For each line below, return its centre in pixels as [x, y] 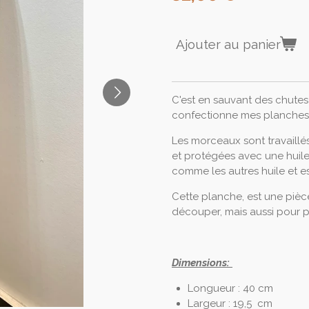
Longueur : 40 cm [230, 288]
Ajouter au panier [228, 44]
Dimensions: [202, 262]
